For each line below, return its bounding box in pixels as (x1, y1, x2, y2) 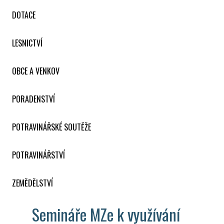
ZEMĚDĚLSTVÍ (12, 176, 53, 189)
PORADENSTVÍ (12, 92, 55, 105)
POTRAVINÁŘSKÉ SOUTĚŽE (12, 120, 91, 133)
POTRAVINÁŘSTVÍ (12, 148, 65, 161)
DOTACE (12, 8, 35, 21)
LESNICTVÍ (12, 36, 42, 49)
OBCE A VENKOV (12, 64, 59, 77)
